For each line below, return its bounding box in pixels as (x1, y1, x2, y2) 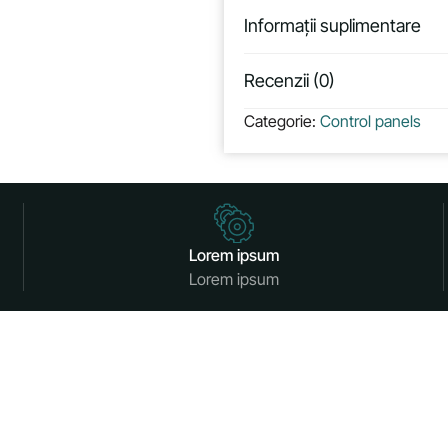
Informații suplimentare (243, 15, 421, 36)
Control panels (319, 111, 421, 131)
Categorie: (243, 111, 320, 131)
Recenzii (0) (243, 70, 335, 91)
